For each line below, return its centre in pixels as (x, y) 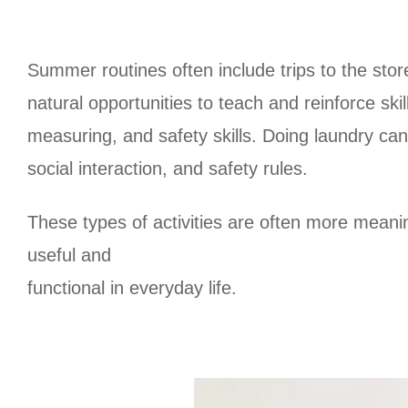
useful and (69, 255)
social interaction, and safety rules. (168, 169)
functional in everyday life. (132, 287)
